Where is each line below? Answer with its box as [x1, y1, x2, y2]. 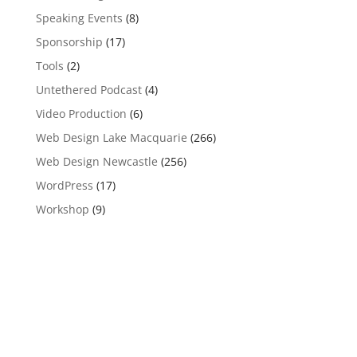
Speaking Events [35, 10, 123, 25]
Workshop [35, 201, 89, 217]
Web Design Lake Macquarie [35, 129, 187, 145]
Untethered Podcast [35, 81, 142, 97]
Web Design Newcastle [35, 153, 158, 169]
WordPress [35, 177, 93, 193]
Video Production [35, 105, 127, 121]
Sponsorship [35, 33, 103, 49]
